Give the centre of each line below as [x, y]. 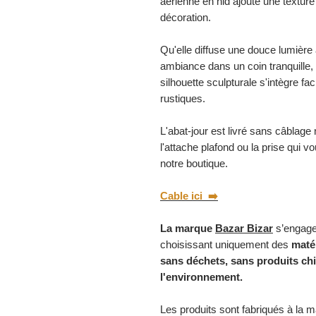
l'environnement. [204, 276]
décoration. [186, 17]
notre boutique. [194, 163]
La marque [188, 228]
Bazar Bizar [244, 228]
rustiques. [184, 98]
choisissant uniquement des [226, 244]
